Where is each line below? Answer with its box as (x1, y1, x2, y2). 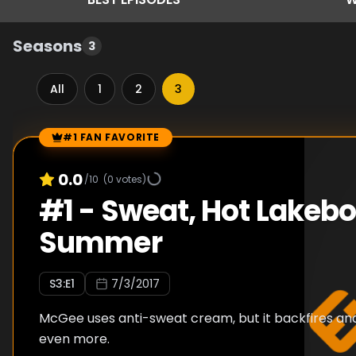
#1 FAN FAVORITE (63, 130, 160, 144)
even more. (39, 330, 110, 348)
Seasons (13, 35, 82, 57)
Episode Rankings (12, 136, 119, 154)
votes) (114, 172, 146, 186)
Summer (39, 222, 162, 263)
